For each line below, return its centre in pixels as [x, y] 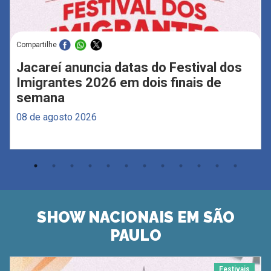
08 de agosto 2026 [56, 117]
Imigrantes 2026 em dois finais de [119, 82]
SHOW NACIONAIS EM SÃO [135, 217]
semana [40, 97]
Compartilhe [36, 44]
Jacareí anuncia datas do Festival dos [129, 67]
